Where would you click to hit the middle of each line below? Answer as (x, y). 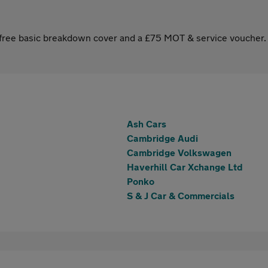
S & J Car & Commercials (181, 195)
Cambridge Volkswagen (179, 152)
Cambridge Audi (162, 138)
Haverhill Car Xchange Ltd (185, 167)
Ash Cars (147, 124)
